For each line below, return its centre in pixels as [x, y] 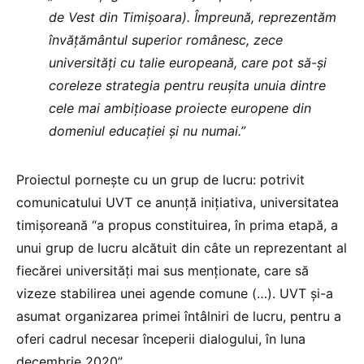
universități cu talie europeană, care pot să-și [188, 63]
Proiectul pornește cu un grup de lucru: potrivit [160, 180]
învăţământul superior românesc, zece [166, 40]
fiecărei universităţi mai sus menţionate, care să [162, 271]
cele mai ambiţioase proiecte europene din [180, 108]
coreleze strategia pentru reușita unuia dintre [187, 86]
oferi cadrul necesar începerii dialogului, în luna [161, 339]
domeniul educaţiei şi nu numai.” [147, 131]
